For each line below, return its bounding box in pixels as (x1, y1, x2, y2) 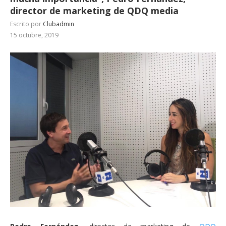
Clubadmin (43, 19, 74, 28)
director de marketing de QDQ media (10, 4, 179, 17)
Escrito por (10, 19, 43, 28)
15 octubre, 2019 (10, 30, 59, 39)
